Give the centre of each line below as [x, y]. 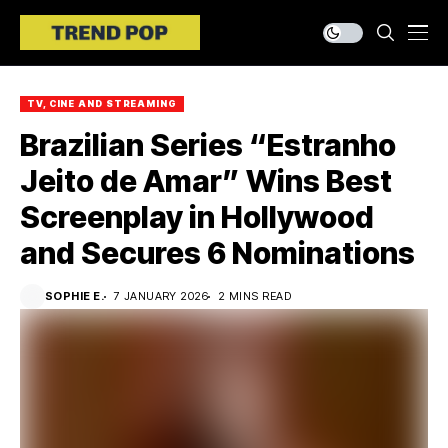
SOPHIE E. [74, 296]
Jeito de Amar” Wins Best [206, 181]
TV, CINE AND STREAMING [102, 103]
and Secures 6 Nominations [217, 253]
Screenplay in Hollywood [197, 217]
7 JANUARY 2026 [161, 296]
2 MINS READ [254, 296]
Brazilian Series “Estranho [208, 145]
